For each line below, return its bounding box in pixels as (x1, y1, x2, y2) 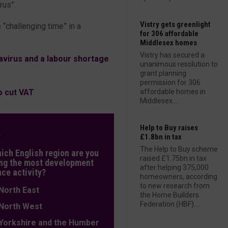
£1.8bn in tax (140, 132, 182, 141)
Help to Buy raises (140, 123, 198, 132)
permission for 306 (140, 78, 201, 87)
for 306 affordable (140, 29, 198, 38)
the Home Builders (140, 191, 199, 199)
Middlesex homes (140, 38, 197, 47)
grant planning (140, 69, 186, 77)
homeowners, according (140, 173, 217, 181)
